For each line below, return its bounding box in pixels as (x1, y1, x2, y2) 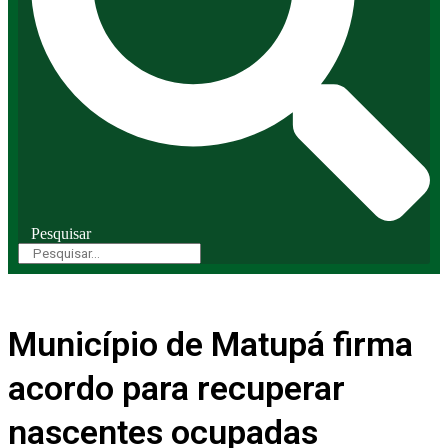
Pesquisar (31, 225, 92, 243)
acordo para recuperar (8, 368, 345, 409)
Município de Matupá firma (8, 324, 413, 365)
